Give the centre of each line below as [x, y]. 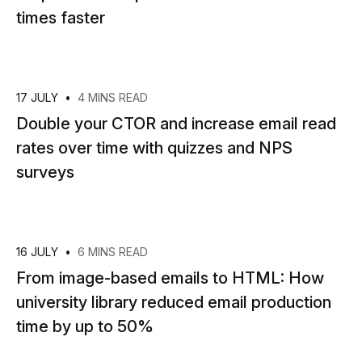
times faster [61, 18]
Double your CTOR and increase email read [176, 124]
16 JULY [39, 252]
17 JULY [39, 97]
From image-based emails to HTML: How [170, 278]
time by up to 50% [85, 326]
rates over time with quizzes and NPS [154, 148]
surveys [45, 172]
